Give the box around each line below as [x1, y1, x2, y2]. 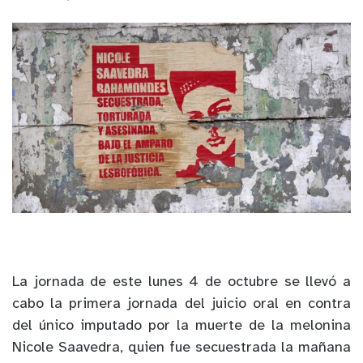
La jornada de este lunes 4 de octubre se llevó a [12, 275, 351, 291]
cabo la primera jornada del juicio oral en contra [12, 297, 351, 313]
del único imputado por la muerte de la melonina [12, 318, 351, 335]
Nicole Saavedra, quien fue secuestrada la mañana [12, 340, 351, 357]
